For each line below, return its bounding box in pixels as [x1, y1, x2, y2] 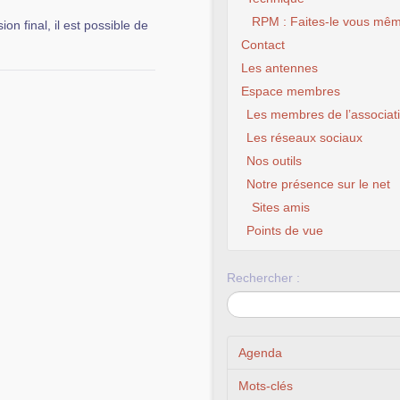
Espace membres [241, 84, 340, 98]
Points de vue [246, 223, 323, 237]
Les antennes [241, 61, 318, 75]
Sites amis [252, 200, 310, 214]
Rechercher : [227, 271, 300, 285]
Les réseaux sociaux [246, 130, 362, 145]
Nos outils [246, 154, 302, 168]
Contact [241, 37, 285, 52]
